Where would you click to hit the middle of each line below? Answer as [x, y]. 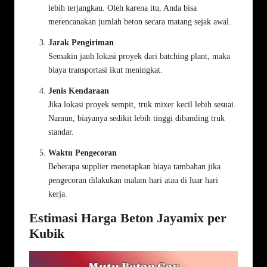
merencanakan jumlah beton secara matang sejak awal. [140, 21]
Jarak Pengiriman [81, 42]
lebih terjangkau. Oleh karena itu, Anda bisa [122, 8]
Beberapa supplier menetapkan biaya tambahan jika [134, 166]
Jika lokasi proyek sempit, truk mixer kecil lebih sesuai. [142, 104]
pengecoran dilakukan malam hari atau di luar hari [133, 180]
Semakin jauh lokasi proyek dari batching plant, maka [139, 56]
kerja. [58, 194]
